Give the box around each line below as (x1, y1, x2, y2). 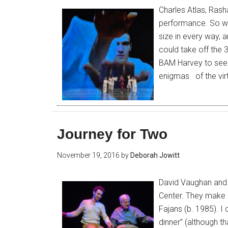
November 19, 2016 (57, 151, 120, 159)
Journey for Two (57, 126, 167, 142)
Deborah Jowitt (130, 151, 180, 159)
